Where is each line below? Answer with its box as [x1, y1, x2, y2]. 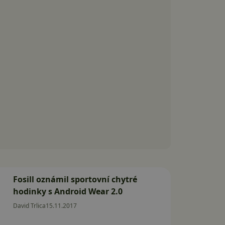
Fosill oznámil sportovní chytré [13, 174, 137, 185]
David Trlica [13, 201, 46, 210]
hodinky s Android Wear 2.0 [13, 186, 123, 197]
